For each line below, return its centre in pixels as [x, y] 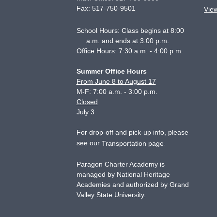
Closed [87, 102]
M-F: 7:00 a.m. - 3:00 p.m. [117, 92]
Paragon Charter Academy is [120, 164]
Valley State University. [111, 195]
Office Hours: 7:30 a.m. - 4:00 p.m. [130, 51]
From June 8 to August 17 [116, 81]
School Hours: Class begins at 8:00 [130, 31]
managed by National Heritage [123, 174]
